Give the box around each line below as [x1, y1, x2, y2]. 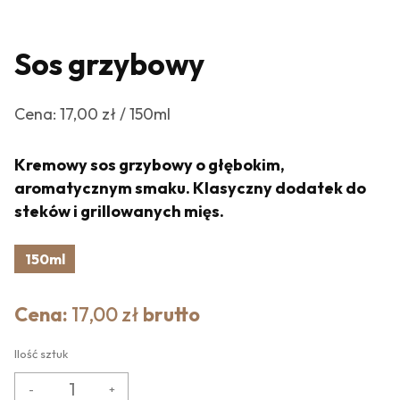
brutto [139, 302, 200, 328]
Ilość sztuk [14, 346, 68, 362]
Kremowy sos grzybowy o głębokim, [14, 154, 285, 176]
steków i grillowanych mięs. [14, 201, 224, 222]
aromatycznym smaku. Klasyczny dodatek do [14, 178, 366, 199]
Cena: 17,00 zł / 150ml [14, 104, 171, 125]
